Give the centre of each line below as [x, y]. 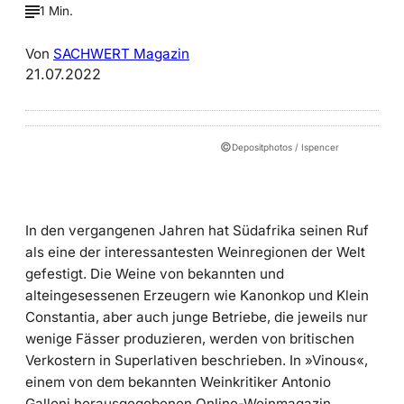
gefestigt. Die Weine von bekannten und [155, 274]
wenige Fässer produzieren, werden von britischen [190, 339]
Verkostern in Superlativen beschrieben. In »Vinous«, [197, 361]
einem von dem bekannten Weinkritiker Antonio [178, 382]
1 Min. [56, 11]
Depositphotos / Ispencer [285, 147]
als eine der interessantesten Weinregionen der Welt [195, 252]
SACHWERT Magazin [121, 54]
